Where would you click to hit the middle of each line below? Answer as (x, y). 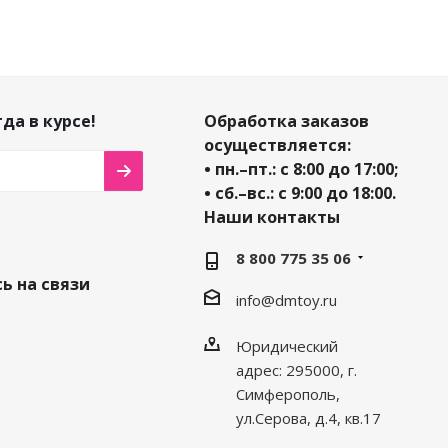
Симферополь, (287, 393)
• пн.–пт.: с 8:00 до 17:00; (300, 168)
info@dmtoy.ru (286, 299)
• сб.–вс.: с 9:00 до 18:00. (299, 192)
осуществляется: (277, 144)
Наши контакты (271, 216)
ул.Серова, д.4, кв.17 (308, 417)
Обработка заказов (286, 120)
